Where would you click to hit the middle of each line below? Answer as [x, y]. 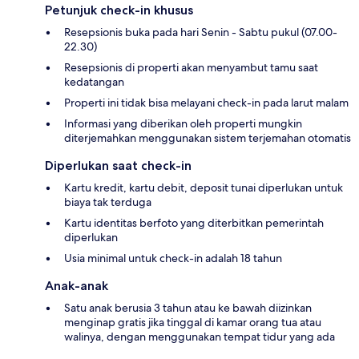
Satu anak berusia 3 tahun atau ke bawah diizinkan [188, 308]
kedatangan [94, 82]
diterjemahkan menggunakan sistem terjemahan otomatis [208, 138]
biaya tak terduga [108, 202]
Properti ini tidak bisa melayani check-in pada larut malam [206, 103]
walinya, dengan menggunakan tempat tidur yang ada [200, 337]
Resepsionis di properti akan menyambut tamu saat [191, 68]
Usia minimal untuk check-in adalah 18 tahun [173, 258]
